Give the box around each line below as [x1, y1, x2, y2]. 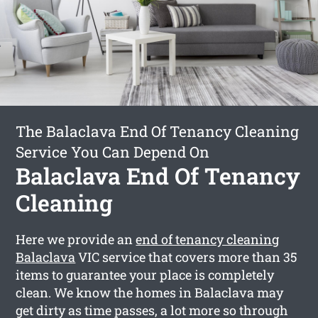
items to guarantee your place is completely [16, 265, 275, 283]
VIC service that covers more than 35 [75, 248, 298, 265]
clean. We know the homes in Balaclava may [16, 283, 284, 301]
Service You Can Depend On [16, 141, 210, 162]
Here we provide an [16, 230, 136, 248]
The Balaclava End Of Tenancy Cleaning [16, 121, 300, 141]
